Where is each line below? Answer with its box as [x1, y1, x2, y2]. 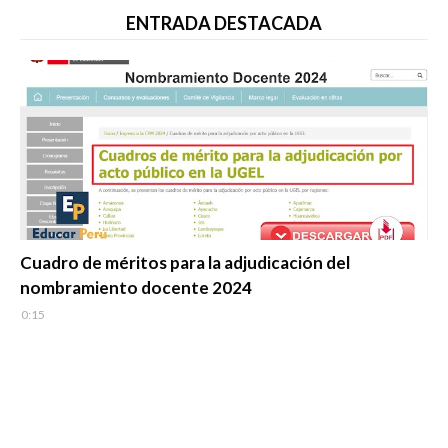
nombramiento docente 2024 [20, 277, 252, 299]
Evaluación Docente [20, 241, 152, 259]
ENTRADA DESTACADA [126, 12, 322, 35]
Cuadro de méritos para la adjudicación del [20, 252, 350, 274]
